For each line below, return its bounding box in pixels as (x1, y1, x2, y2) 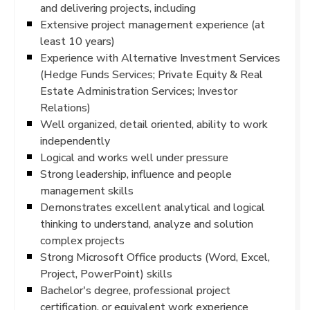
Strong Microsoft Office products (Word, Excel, (40, 250, 270, 264)
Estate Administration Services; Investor (40, 84, 237, 98)
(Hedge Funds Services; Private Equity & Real (40, 68, 263, 81)
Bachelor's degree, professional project (40, 284, 230, 297)
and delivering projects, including (40, 1, 196, 15)
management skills (40, 184, 134, 197)
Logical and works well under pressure (40, 151, 228, 164)
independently (40, 134, 110, 147)
